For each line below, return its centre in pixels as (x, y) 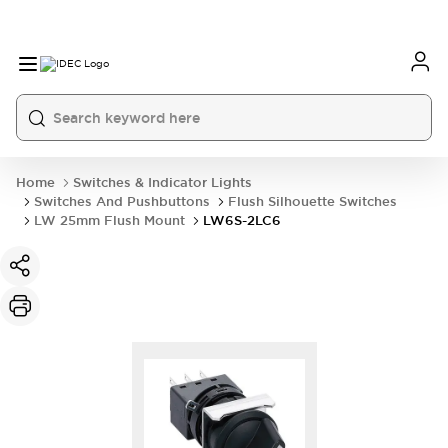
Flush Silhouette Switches (312, 201)
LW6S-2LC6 (242, 220)
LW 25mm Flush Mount (109, 220)
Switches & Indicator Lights (162, 182)
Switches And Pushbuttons (122, 201)
